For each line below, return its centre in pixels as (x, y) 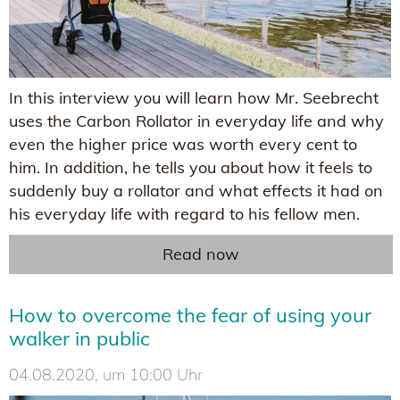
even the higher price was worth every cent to (183, 145)
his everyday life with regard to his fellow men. (184, 214)
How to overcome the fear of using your (190, 316)
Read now (201, 254)
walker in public (79, 339)
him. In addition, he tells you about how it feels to (191, 168)
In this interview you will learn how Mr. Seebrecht (194, 98)
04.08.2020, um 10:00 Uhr (106, 375)
